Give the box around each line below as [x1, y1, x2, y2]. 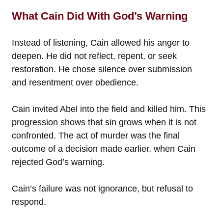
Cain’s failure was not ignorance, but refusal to [12, 184, 193, 194]
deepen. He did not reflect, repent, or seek [12, 51, 177, 61]
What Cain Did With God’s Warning [12, 10, 188, 23]
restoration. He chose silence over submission [12, 64, 192, 75]
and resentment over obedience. [12, 78, 138, 88]
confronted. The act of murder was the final [12, 131, 180, 141]
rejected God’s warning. [12, 157, 105, 167]
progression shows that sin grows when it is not [12, 117, 196, 128]
